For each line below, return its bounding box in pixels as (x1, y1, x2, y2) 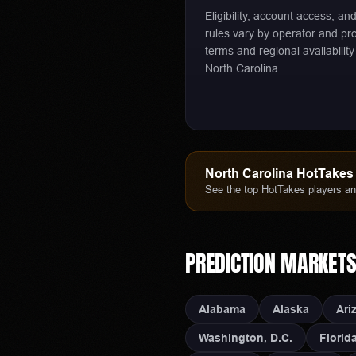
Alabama (199, 302, 246, 315)
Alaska (273, 302, 310, 315)
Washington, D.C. (199, 331, 293, 344)
